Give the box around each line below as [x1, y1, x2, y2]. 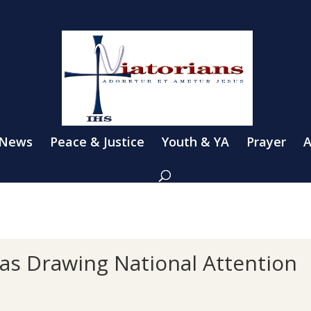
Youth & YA [162, 133, 229, 150]
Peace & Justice [50, 133, 144, 150]
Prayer [246, 133, 286, 150]
